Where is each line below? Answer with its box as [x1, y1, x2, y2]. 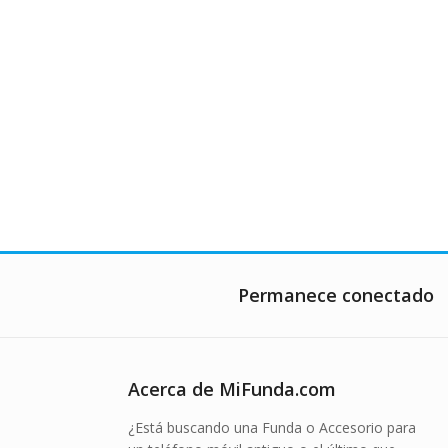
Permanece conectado [237, 283, 434, 308]
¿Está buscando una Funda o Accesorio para [127, 418, 416, 438]
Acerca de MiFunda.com [127, 377, 336, 402]
